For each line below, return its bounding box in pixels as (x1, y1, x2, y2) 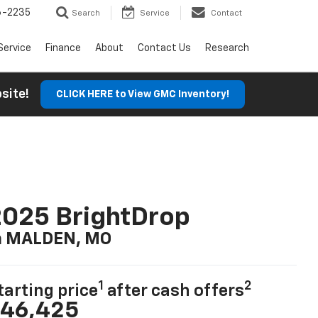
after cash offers (103, 283, 244, 300)
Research (205, 43, 249, 54)
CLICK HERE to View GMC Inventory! (55, 89, 229, 99)
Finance (45, 43, 81, 54)
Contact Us (138, 43, 191, 54)
